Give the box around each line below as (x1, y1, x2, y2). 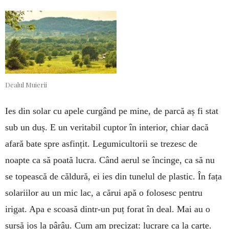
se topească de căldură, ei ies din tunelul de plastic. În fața (5, 171, 222, 181)
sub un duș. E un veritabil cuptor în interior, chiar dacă (5, 122, 209, 132)
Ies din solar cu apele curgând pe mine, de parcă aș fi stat (5, 105, 218, 116)
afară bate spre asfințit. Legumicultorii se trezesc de (5, 138, 197, 149)
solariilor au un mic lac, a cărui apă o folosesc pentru (5, 187, 202, 198)
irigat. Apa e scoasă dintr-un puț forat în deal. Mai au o (5, 203, 210, 214)
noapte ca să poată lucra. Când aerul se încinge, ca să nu (5, 154, 215, 165)
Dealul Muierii (5, 80, 47, 89)
